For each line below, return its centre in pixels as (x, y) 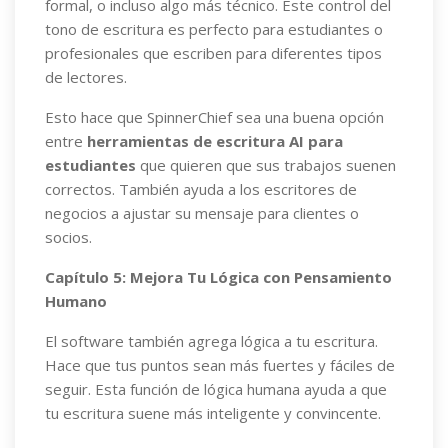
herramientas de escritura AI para (215, 141)
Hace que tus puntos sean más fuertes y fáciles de (220, 365)
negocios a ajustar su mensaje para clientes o (202, 213)
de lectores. (86, 77)
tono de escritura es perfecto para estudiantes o (214, 29)
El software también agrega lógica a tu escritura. (211, 341)
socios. (68, 237)
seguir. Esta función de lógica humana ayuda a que (216, 389)
